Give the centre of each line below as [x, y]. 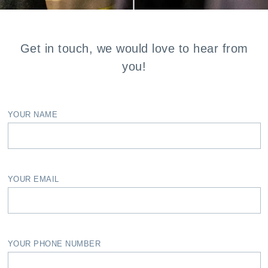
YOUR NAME [32, 115]
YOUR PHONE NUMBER [54, 244]
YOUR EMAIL [33, 179]
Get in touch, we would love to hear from [134, 48]
